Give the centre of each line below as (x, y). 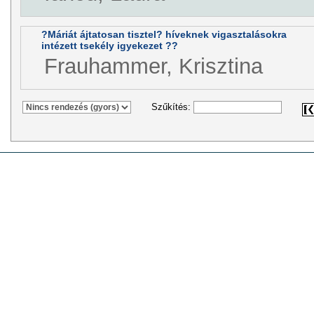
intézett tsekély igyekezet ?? (109, 46)
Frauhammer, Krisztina (153, 66)
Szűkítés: (172, 107)
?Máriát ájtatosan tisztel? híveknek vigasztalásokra (164, 35)
